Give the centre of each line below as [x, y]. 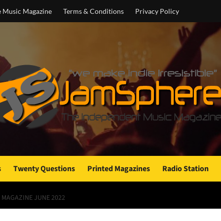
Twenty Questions [44, 169]
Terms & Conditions [93, 11]
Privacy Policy [157, 11]
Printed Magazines [119, 169]
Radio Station [185, 169]
